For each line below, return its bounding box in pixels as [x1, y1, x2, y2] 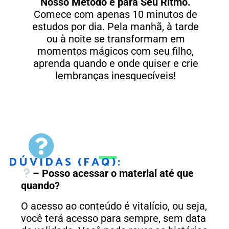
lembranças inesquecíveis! [55, 70, 176, 82]
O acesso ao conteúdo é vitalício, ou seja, [21, 200, 207, 213]
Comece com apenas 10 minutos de [34, 8, 197, 21]
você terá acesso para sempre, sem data [21, 212, 206, 225]
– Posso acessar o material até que [32, 167, 194, 180]
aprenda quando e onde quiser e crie [33, 57, 198, 70]
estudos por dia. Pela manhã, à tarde [32, 20, 199, 33]
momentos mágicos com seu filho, [37, 45, 194, 58]
